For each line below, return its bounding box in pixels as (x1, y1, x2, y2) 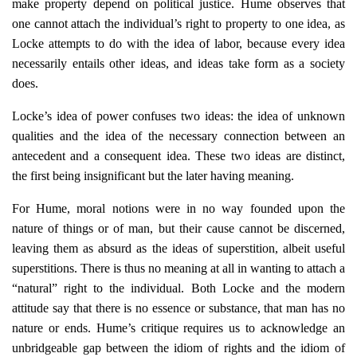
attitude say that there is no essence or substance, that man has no (12, 301, 345, 315)
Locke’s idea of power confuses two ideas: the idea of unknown (12, 109, 345, 123)
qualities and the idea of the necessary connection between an (12, 129, 345, 143)
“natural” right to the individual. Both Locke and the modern (12, 281, 345, 295)
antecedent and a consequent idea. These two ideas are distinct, (12, 149, 345, 163)
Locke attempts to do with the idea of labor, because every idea (12, 37, 345, 50)
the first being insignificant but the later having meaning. (12, 169, 294, 182)
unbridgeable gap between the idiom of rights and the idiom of (12, 341, 345, 355)
